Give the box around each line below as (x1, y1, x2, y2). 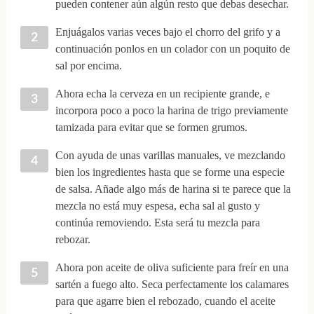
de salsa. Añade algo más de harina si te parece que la (55, 182, 291, 195)
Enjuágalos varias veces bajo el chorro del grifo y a (55, 25, 280, 38)
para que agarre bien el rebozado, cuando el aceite (55, 294, 275, 307)
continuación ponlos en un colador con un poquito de (55, 42, 290, 55)
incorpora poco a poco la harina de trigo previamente (55, 104, 288, 116)
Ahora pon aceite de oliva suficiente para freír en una (55, 261, 289, 273)
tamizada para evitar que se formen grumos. (55, 121, 247, 133)
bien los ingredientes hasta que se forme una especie (55, 165, 285, 178)
